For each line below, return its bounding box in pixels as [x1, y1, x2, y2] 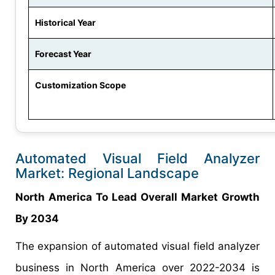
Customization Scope [35, 80, 126, 91]
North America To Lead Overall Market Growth [15, 191, 260, 204]
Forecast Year [35, 48, 91, 60]
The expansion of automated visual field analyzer [15, 240, 260, 253]
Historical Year [35, 17, 96, 28]
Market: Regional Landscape [15, 165, 199, 182]
